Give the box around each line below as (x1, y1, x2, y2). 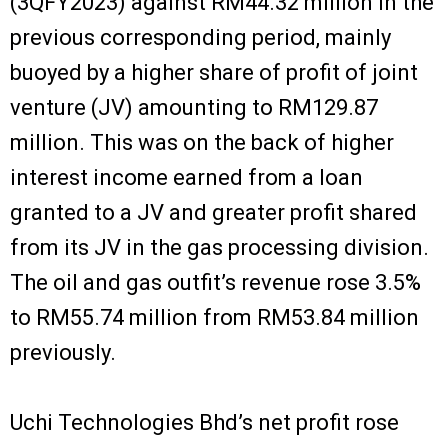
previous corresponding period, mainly (10, 24, 391, 50)
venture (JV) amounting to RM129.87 (10, 94, 378, 120)
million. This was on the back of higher (10, 129, 394, 155)
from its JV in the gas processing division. (10, 234, 429, 260)
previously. (10, 339, 116, 365)
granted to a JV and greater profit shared (10, 199, 417, 225)
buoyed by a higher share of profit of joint (10, 59, 418, 85)
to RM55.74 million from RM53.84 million (10, 304, 419, 330)
